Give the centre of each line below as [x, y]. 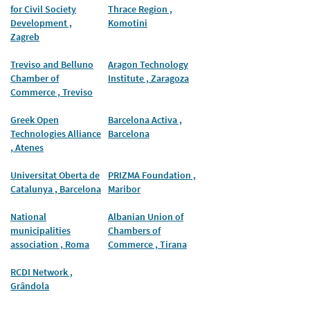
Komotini [127, 22]
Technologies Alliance [56, 133]
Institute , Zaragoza [148, 78]
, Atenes [27, 147]
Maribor [124, 189]
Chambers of [134, 230]
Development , [41, 22]
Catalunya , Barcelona [56, 189]
